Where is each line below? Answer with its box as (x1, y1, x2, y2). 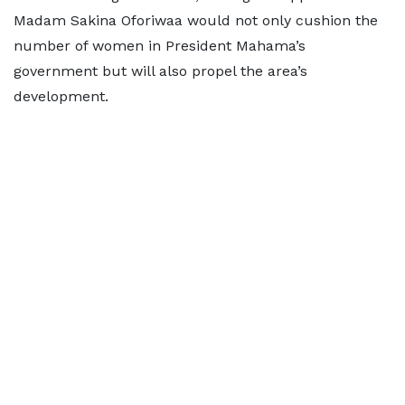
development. (14, 87, 108, 105)
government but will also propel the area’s (14, 61, 307, 80)
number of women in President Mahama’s (14, 36, 306, 54)
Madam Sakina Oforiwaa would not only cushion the (14, 11, 378, 29)
